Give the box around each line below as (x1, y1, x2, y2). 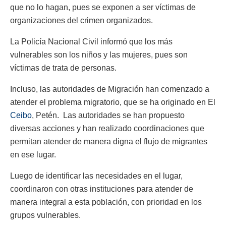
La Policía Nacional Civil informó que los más (10, 37, 173, 46)
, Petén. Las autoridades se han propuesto (32, 110, 185, 120)
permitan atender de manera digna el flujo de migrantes (10, 137, 207, 146)
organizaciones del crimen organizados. (10, 16, 153, 25)
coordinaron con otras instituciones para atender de (10, 184, 193, 193)
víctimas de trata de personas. (10, 63, 117, 72)
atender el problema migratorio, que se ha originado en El (10, 97, 215, 106)
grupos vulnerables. (10, 210, 81, 219)
